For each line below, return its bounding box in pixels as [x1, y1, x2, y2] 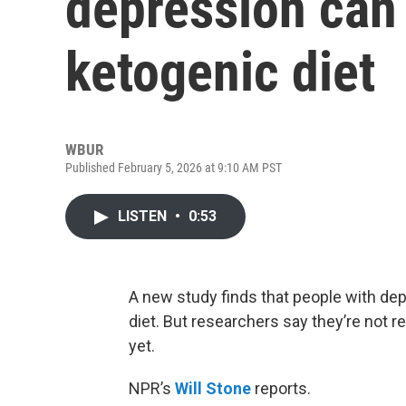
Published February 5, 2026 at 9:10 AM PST [65, 160, 282, 175]
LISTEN [118, 208, 170, 225]
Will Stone [175, 379, 251, 398]
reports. [251, 379, 311, 398]
